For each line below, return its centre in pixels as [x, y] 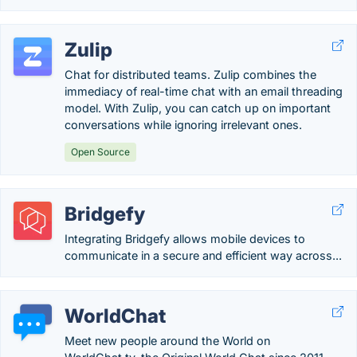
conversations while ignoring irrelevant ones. [183, 125]
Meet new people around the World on [167, 341]
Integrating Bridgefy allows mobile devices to [185, 239]
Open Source [100, 152]
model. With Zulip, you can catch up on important [198, 108]
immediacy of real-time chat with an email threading [204, 91]
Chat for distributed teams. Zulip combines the [190, 75]
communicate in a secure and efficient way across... [203, 255]
